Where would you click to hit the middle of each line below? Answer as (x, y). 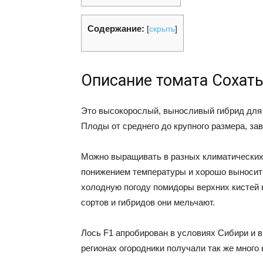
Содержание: (116, 29)
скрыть (162, 29)
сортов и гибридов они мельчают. (148, 203)
